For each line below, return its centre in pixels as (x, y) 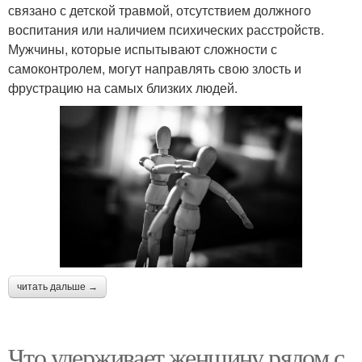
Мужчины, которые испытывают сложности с (143, 48)
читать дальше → (57, 286)
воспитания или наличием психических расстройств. (166, 29)
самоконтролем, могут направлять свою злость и (155, 68)
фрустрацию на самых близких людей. (123, 87)
